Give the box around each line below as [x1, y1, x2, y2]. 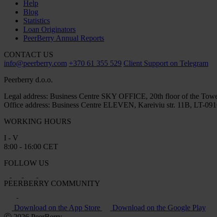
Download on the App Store [14, 203, 100, 212]
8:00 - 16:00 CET [4, 142, 58, 151]
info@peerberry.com [4, 59, 67, 67]
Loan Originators [23, 25, 76, 33]
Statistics [23, 16, 50, 25]
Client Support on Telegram [124, 59, 208, 67]
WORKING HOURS [4, 117, 71, 125]
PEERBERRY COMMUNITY [4, 179, 100, 187]
